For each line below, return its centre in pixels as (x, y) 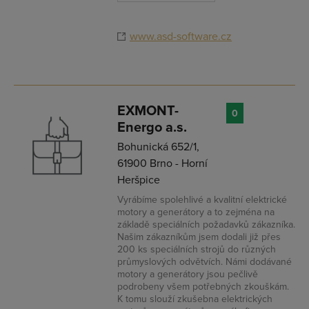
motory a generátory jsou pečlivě (188, 274)
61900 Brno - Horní (162, 163)
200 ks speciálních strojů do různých (197, 249)
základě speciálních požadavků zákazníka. (206, 225)
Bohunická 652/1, (158, 147)
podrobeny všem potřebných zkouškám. (203, 287)
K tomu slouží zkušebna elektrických (195, 299)
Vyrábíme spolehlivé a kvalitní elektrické (202, 200)
